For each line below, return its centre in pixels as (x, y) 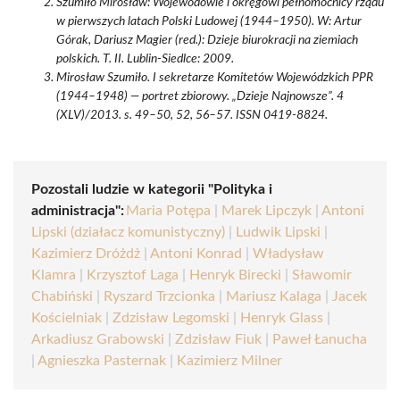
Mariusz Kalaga (274, 296)
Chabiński (62, 296)
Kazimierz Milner (229, 361)
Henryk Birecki (235, 275)
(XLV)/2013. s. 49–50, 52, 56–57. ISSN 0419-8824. (192, 115)
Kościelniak (67, 318)
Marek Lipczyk (267, 211)
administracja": (78, 211)
